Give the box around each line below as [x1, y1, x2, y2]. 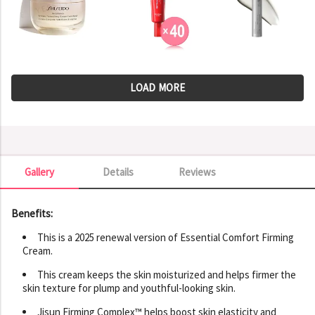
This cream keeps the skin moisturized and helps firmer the [37, 267, 296, 281]
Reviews [178, 165, 216, 179]
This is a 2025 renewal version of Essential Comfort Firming [37, 230, 294, 244]
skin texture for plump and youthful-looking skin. [22, 281, 236, 295]
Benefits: [11, 206, 53, 220]
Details [103, 165, 134, 179]
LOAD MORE [129, 80, 186, 94]
